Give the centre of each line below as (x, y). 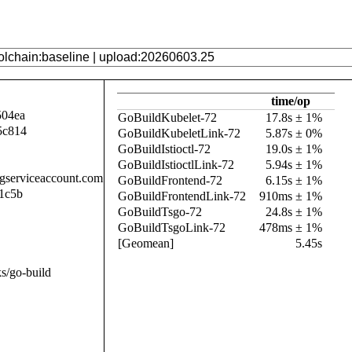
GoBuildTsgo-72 (160, 212)
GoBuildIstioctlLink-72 (176, 165)
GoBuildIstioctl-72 (164, 149)
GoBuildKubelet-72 (167, 117)
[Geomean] (146, 243)
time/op (291, 101)
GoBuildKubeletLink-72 (179, 133)
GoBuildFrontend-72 (170, 180)
